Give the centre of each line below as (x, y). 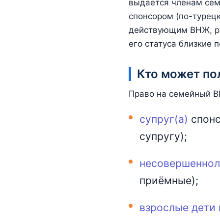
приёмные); (169, 180)
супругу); (163, 136)
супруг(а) (164, 119)
